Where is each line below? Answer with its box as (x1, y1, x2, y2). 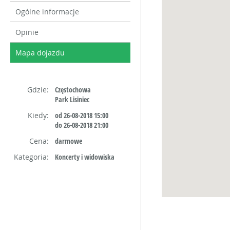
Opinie (15, 27, 39, 37)
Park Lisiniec (55, 94, 89, 104)
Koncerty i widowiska (55, 152, 114, 162)
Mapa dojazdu (15, 48, 65, 57)
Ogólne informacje (15, 7, 79, 16)
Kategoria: (14, 152, 49, 162)
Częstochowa (55, 85, 91, 94)
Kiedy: (28, 110, 49, 120)
